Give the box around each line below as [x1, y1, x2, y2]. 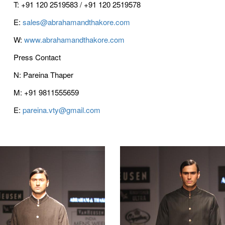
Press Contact [13, 52, 61, 62]
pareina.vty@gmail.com [22, 104, 100, 115]
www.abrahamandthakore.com [24, 34, 125, 45]
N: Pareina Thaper [13, 69, 73, 80]
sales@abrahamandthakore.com [22, 17, 130, 27]
